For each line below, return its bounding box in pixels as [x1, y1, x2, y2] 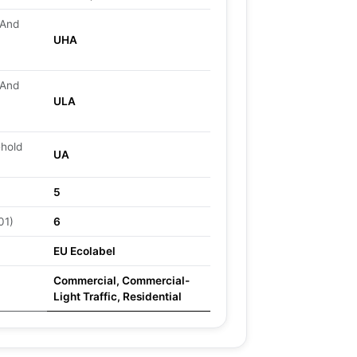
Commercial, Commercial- [53, 274, 190, 287]
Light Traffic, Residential [53, 290, 182, 303]
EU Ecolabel [53, 245, 116, 257]
